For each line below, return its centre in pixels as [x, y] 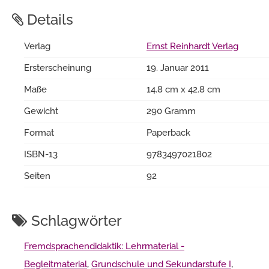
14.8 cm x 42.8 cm [183, 89]
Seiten [37, 176]
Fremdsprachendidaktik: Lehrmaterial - [104, 246]
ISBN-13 [41, 154]
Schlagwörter [75, 220]
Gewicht [41, 111]
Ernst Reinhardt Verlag [192, 46]
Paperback [168, 132]
